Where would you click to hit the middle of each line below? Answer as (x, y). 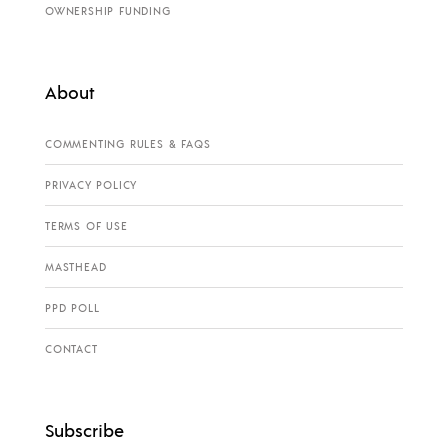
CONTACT (71, 349)
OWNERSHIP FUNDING (108, 11)
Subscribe (84, 430)
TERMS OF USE (86, 226)
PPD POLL (72, 308)
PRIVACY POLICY (91, 185)
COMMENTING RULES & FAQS (128, 144)
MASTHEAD (76, 267)
